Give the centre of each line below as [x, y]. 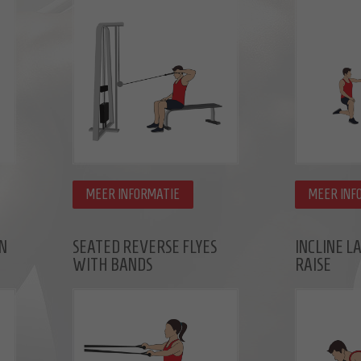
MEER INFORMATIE [133, 194]
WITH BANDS [112, 264]
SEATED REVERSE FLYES [145, 247]
